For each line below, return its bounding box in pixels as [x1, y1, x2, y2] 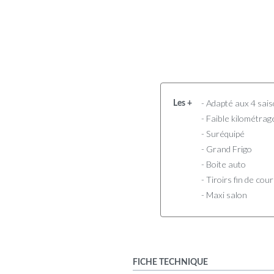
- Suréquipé [201, 128, 245, 139]
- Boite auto [201, 158, 246, 169]
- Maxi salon [201, 189, 247, 200]
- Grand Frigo [201, 143, 252, 154]
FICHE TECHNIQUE [133, 257, 208, 267]
